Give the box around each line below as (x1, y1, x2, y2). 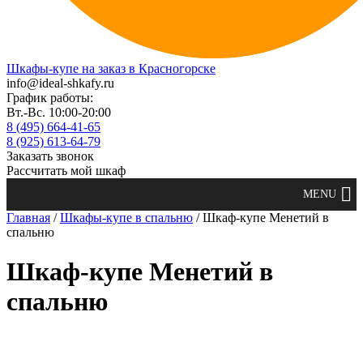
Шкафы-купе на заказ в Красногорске (6, 62, 216, 75)
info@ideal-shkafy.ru (6, 76, 114, 90)
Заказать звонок (6, 149, 94, 163)
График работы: (6, 91, 93, 105)
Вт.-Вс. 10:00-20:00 (6, 105, 111, 119)
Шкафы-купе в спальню (60, 211, 193, 224)
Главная (6, 211, 50, 224)
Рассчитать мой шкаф (6, 164, 126, 177)
